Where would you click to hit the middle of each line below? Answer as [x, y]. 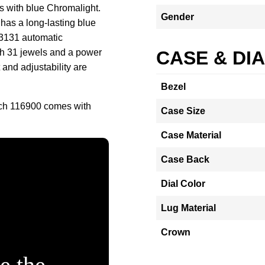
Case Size [183, 111]
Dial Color [183, 184]
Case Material [191, 135]
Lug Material [188, 208]
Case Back [185, 159]
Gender [177, 17]
